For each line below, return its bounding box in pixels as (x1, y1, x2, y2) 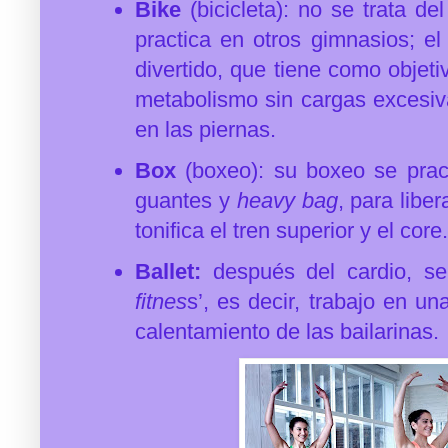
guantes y (135, 187, 230, 213)
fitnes (135, 288, 187, 314)
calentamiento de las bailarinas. (135, 318, 439, 344)
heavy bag (229, 187, 338, 213)
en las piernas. (135, 116, 276, 142)
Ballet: (135, 258, 201, 284)
